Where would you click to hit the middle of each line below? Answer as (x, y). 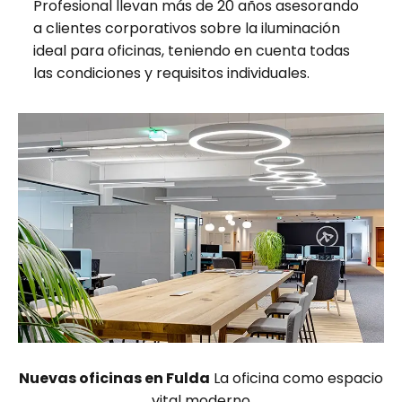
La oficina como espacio (297, 379)
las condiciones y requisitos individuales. (171, 74)
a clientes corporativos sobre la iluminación (186, 29)
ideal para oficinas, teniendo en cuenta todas (191, 51)
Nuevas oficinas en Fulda (114, 379)
